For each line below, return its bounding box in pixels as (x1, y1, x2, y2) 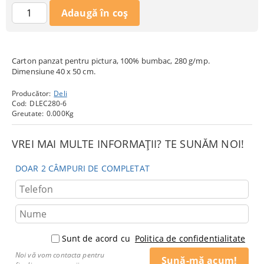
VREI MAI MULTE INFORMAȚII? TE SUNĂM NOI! (12, 137, 245, 151)
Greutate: (12, 108, 44, 119)
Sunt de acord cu (61, 233, 133, 245)
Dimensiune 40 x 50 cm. (12, 66, 95, 77)
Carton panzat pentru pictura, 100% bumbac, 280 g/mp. (12, 55, 210, 67)
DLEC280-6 (29, 98, 67, 109)
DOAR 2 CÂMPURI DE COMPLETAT (15, 163, 150, 174)
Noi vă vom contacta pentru (15, 250, 105, 260)
